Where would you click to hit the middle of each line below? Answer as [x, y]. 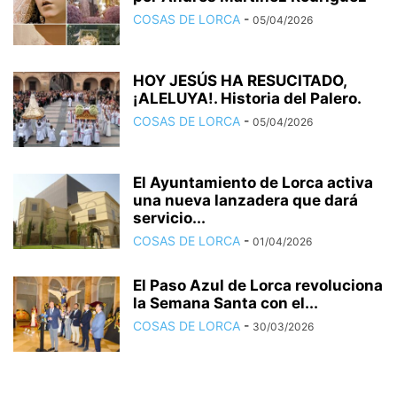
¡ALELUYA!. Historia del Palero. [247, 99]
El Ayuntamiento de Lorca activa [253, 183]
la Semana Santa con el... [226, 304]
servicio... [169, 218]
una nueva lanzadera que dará [245, 201]
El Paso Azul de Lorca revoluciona [258, 286]
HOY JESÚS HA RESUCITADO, [240, 81]
